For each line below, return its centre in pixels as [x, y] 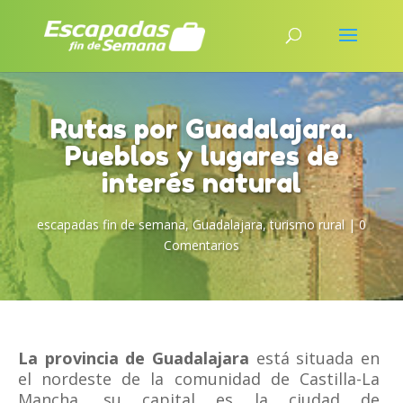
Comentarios [201, 245]
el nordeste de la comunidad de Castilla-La [199, 379]
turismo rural [307, 224]
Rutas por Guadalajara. [201, 129]
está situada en [314, 358]
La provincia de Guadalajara [134, 358]
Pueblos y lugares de [201, 156]
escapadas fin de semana [111, 224]
